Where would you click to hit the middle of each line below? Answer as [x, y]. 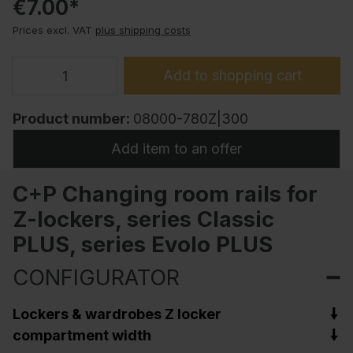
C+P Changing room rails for [165, 193]
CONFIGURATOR [96, 277]
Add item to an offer [176, 149]
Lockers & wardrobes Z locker [117, 314]
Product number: [73, 119]
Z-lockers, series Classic [143, 219]
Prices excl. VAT [52, 30]
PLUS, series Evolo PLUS [143, 244]
